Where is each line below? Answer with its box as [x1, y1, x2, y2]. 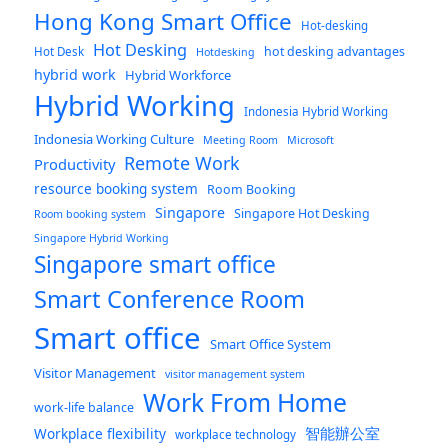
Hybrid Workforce [125, 66, 232, 85]
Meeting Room [203, 133, 279, 148]
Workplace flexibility [34, 424, 167, 444]
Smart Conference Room [34, 283, 306, 316]
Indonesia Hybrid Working [244, 104, 389, 120]
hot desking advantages [264, 43, 406, 61]
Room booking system [34, 207, 147, 222]
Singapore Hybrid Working [34, 231, 170, 246]
